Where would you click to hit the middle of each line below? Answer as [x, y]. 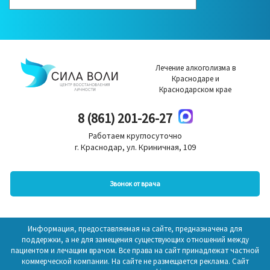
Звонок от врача [135, 183]
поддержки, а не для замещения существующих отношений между [135, 239]
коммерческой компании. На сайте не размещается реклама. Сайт [135, 261]
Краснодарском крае [195, 89]
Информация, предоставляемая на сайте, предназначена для [135, 228]
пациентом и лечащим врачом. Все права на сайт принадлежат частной [135, 250]
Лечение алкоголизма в [195, 67]
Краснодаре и [195, 78]
